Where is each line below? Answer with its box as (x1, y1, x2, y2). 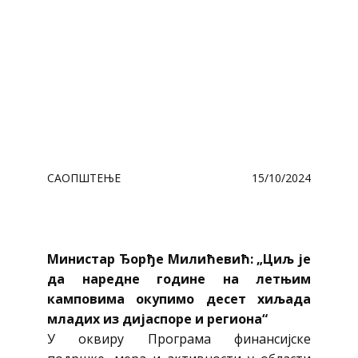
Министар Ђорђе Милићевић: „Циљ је (47, 250, 311, 268)
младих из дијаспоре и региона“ (47, 310, 268, 328)
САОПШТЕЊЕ (47, 170, 121, 185)
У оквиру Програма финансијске (47, 330, 311, 348)
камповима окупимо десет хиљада (47, 290, 311, 308)
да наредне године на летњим (47, 270, 311, 288)
